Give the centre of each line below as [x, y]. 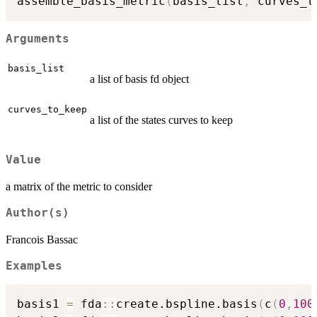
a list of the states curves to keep [161, 120]
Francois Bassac [42, 239]
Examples [34, 266]
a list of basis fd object [139, 79]
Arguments [38, 39]
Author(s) [38, 213]
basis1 [42, 304]
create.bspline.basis [187, 304]
